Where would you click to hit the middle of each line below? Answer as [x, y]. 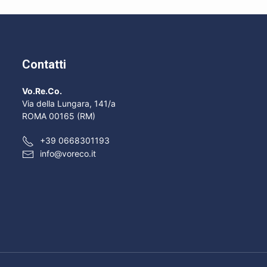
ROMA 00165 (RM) [58, 116]
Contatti [44, 64]
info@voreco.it [68, 154]
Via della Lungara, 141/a [69, 103]
